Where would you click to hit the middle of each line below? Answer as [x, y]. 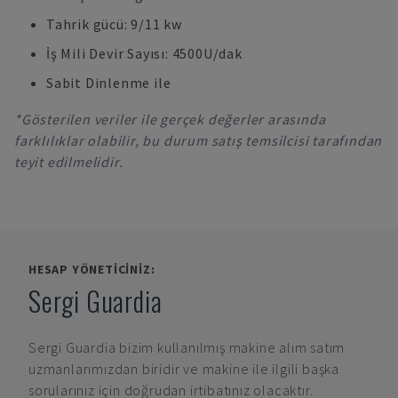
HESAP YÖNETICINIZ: [92, 269]
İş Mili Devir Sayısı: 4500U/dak [144, 53]
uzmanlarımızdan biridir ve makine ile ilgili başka [184, 369]
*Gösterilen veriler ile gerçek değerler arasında [170, 119]
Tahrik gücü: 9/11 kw [114, 24]
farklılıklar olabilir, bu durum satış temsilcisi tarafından [199, 140]
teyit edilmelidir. [69, 162]
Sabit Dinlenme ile [109, 83]
